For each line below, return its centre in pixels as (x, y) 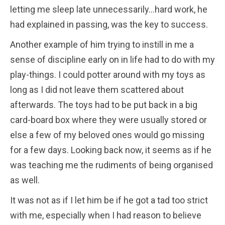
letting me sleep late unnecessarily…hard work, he (109, 9)
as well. (25, 180)
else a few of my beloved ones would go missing (107, 135)
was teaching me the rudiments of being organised (111, 165)
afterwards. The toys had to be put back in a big (104, 104)
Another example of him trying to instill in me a (102, 44)
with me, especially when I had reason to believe (106, 215)
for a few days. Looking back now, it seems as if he (111, 150)
